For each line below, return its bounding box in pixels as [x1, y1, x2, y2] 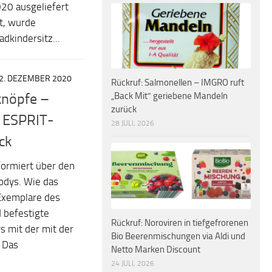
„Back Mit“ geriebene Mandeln [111, 90, 228, 102]
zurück [111, 104, 137, 115]
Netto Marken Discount [111, 243, 200, 255]
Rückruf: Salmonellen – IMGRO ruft [111, 77, 244, 89]
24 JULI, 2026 [111, 259, 154, 268]
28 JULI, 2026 [111, 119, 154, 128]
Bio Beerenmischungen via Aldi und [111, 230, 245, 242]
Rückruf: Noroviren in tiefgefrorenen [111, 217, 248, 228]
